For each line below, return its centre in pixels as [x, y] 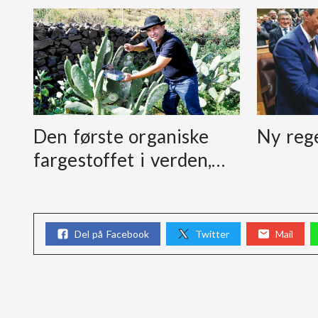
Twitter [212, 234]
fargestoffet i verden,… [130, 160]
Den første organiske [121, 137]
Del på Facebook [112, 234]
